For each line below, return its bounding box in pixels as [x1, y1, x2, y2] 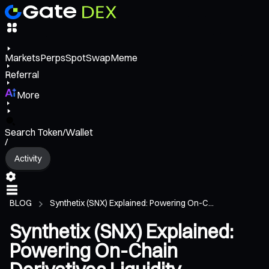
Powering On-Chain [10, 239, 178, 263]
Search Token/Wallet [5, 126, 93, 139]
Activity [14, 153, 41, 164]
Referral [5, 68, 39, 81]
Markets [5, 52, 40, 64]
